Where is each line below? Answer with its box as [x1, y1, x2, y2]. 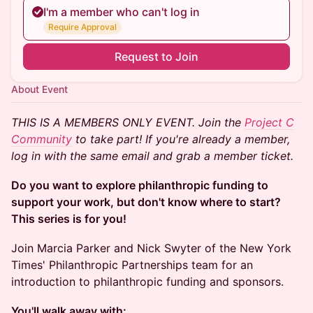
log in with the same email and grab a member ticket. [11, 149, 293, 163]
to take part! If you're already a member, [72, 132, 290, 146]
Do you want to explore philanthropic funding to [11, 178, 268, 192]
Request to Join [115, 50, 198, 64]
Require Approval [48, 22, 117, 32]
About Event [11, 83, 68, 95]
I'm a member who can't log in [43, 5, 200, 19]
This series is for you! [11, 212, 126, 226]
